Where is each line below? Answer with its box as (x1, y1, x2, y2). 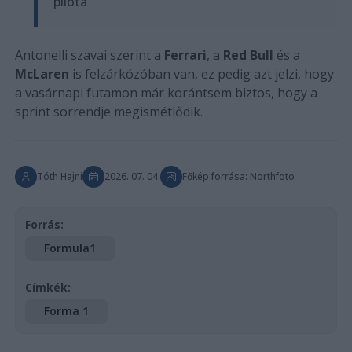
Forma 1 (43, 302, 89, 318)
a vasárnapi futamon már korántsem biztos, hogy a (14, 83, 317, 101)
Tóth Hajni (36, 169, 82, 183)
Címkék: (24, 279, 71, 295)
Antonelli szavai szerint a (14, 46, 164, 64)
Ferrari (163, 46, 207, 64)
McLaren (14, 64, 69, 82)
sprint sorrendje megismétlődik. (14, 102, 203, 120)
